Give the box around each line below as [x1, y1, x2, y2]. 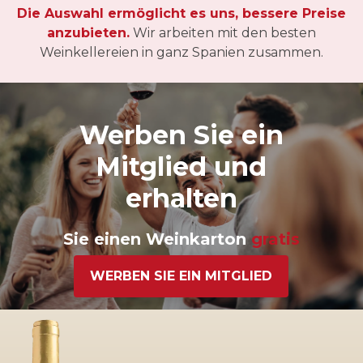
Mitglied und [96, 150, 267, 182]
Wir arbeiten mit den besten [130, 24, 316, 41]
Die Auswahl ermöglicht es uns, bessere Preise [17, 5, 346, 21]
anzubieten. [47, 24, 130, 41]
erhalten [125, 181, 237, 214]
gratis [250, 228, 300, 249]
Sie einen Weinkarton [62, 228, 251, 249]
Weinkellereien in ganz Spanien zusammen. [40, 44, 323, 60]
